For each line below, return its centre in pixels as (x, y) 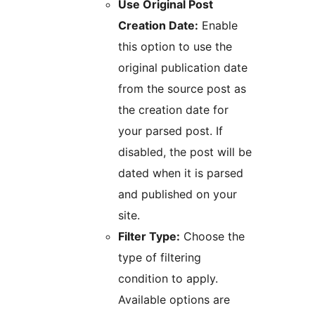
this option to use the (175, 47)
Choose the (212, 237)
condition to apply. (168, 279)
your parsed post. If (171, 131)
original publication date (183, 68)
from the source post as (182, 89)
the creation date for (173, 110)
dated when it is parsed (181, 173)
